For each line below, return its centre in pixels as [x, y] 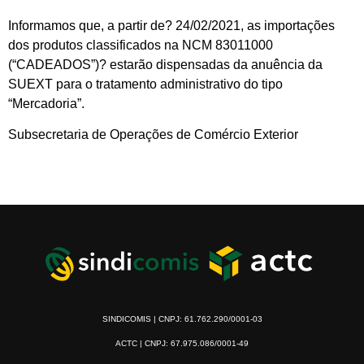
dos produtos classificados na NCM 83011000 [141, 45]
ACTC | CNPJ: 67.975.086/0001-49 [182, 344]
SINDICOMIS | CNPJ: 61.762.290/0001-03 [182, 319]
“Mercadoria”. [46, 103]
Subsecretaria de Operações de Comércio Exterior [153, 135]
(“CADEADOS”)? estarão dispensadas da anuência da [165, 64]
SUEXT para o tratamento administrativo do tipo [145, 84]
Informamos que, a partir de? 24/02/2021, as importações [171, 25]
